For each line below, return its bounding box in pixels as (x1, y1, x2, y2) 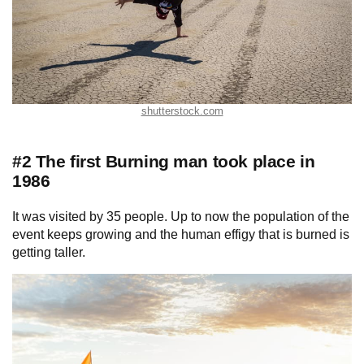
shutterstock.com (141, 105, 223, 118)
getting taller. (12, 245, 85, 259)
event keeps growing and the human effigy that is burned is (12, 227, 349, 241)
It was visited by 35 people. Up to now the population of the (12, 209, 349, 223)
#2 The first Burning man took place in (12, 151, 315, 171)
